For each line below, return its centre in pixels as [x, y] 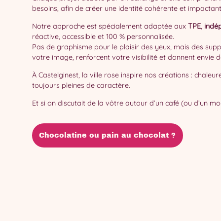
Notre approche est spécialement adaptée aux [110, 26]
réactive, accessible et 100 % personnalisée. [103, 37]
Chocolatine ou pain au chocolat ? [108, 135]
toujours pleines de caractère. [81, 86]
